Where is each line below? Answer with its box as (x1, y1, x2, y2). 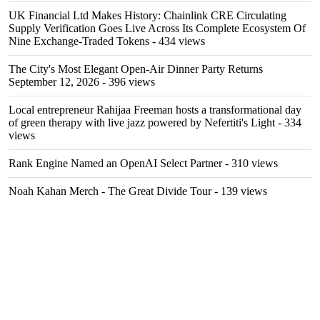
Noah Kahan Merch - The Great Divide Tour (9, 185, 211, 197)
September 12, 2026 (9, 76, 99, 88)
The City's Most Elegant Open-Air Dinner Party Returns (9, 63, 263, 75)
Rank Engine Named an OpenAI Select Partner (9, 157, 222, 169)
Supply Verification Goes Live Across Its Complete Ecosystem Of (9, 22, 306, 34)
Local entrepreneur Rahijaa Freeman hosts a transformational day (9, 104, 301, 116)
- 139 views (211, 185, 267, 197)
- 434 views (149, 35, 205, 47)
